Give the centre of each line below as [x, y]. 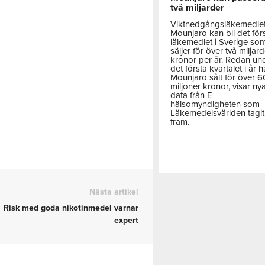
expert [127, 221]
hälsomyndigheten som [215, 104]
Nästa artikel [114, 192]
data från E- [193, 95]
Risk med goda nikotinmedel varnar [71, 208]
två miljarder [198, 7]
